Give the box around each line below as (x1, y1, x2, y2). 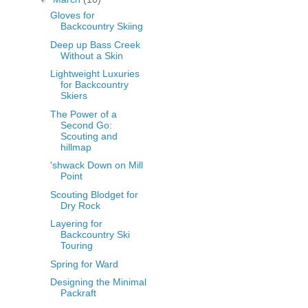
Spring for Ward (49, 258, 118, 269)
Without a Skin (60, 49, 123, 61)
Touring (60, 240, 93, 252)
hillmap (60, 141, 91, 153)
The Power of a (49, 108, 117, 120)
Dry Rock (60, 199, 100, 211)
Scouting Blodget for (49, 188, 138, 200)
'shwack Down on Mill (49, 159, 143, 171)
